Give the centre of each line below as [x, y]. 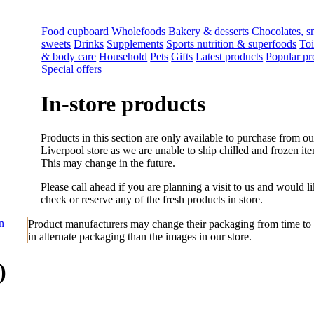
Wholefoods [139, 32]
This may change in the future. [108, 163]
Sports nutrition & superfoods [232, 44]
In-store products [123, 103]
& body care [69, 57]
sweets [56, 44]
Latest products [230, 57]
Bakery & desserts [209, 32]
